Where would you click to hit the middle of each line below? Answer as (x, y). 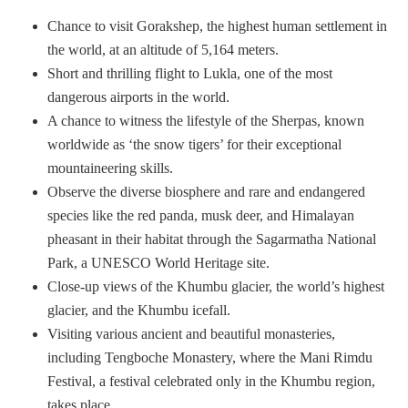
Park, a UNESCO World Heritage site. (158, 263)
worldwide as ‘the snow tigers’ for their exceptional (194, 145)
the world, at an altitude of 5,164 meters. (163, 50)
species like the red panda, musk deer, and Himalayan (201, 216)
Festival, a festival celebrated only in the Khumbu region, (211, 382)
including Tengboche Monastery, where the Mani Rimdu (210, 358)
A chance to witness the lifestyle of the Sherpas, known (206, 121)
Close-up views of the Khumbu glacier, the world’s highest (216, 287)
